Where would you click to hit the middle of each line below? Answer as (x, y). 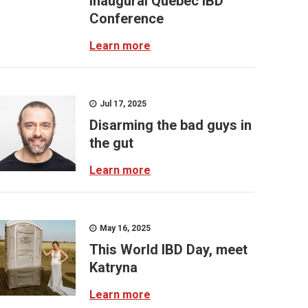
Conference (126, 19)
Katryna (113, 267)
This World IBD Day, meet (168, 250)
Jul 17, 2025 (122, 104)
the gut (111, 143)
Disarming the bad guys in (170, 125)
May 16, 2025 (124, 228)
